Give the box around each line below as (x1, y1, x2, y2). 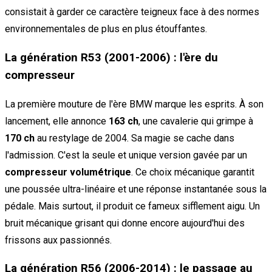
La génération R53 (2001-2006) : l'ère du (5, 50, 218, 64)
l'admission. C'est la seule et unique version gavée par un (5, 149, 247, 161)
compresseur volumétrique (5, 166, 131, 178)
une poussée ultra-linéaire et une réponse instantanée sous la (5, 183, 267, 195)
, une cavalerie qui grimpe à (138, 115, 253, 127)
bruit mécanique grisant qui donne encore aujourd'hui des (5, 217, 245, 229)
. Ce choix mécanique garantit (131, 166, 254, 178)
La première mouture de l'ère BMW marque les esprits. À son (5, 98, 263, 110)
